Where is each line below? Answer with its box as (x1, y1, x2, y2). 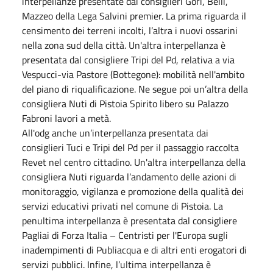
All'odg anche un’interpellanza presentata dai (22, 125, 208, 140)
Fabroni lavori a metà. (22, 110, 111, 126)
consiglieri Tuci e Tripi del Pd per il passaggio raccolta (22, 140, 239, 155)
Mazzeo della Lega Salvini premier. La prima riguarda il (22, 8, 246, 23)
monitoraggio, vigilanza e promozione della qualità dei (22, 183, 244, 199)
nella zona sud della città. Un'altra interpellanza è (22, 37, 225, 52)
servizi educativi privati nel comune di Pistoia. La (22, 198, 223, 213)
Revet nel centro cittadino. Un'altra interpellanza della (22, 154, 246, 169)
